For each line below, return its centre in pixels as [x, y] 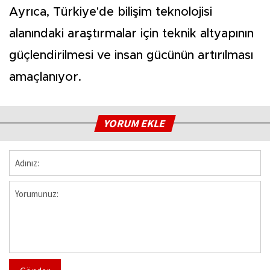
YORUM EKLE [135, 124]
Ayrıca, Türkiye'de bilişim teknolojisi [111, 12]
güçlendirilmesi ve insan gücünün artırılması [131, 56]
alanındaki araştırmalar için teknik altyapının [131, 34]
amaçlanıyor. [45, 77]
